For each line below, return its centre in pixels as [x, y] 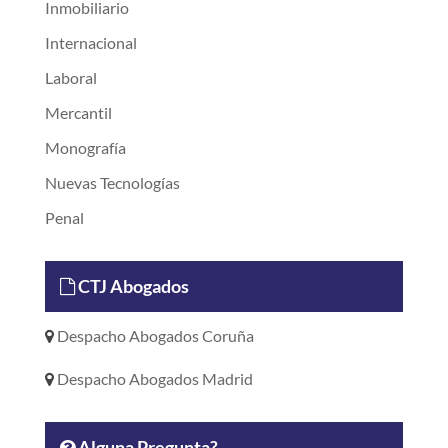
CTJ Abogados [131, 285]
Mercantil [78, 112]
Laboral [70, 77]
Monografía [85, 147]
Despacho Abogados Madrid [153, 378]
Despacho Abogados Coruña [153, 335]
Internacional [90, 42]
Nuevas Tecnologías [112, 182]
